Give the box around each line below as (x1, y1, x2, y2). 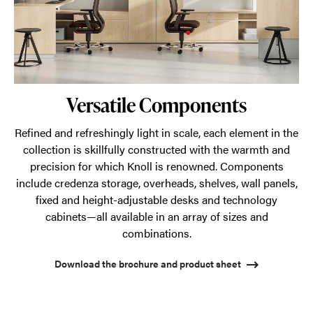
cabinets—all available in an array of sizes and (45, 208, 268, 224)
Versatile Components (66, 92, 247, 118)
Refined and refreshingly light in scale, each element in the (15, 124, 298, 140)
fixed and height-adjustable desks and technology (36, 191, 277, 208)
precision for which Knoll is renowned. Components (29, 158, 284, 174)
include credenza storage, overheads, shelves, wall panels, (15, 175, 298, 191)
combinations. (122, 225, 191, 241)
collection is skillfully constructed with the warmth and (23, 141, 290, 157)
